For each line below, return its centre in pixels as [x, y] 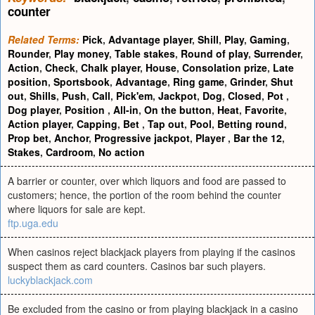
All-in [126, 110]
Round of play [214, 53]
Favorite [264, 110]
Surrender [277, 53]
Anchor [71, 138]
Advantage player [150, 39]
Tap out [166, 124]
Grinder [247, 82]
